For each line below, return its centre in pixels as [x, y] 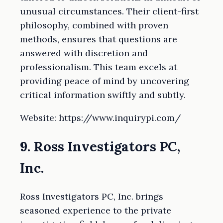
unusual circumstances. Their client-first [109, 11]
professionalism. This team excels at [99, 67]
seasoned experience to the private [96, 211]
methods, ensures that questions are [99, 39]
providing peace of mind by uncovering [105, 81]
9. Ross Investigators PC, [100, 147]
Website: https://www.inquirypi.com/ [100, 117]
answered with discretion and [84, 53]
